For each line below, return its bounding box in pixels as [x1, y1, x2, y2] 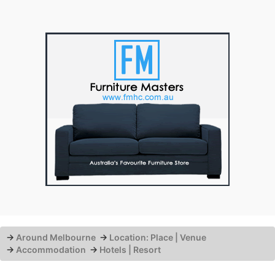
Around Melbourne [16, 232, 96, 243]
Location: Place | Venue [109, 232, 206, 243]
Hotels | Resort [99, 244, 161, 255]
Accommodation [16, 244, 86, 255]
